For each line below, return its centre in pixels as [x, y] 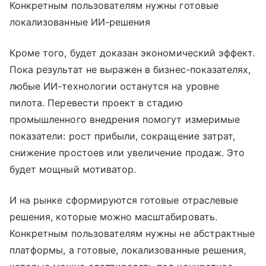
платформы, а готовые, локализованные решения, [128, 250]
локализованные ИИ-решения [80, 22]
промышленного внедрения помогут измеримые [125, 120]
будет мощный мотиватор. [73, 170]
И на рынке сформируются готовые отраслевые [124, 200]
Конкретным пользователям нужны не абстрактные [132, 234]
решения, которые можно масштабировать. [113, 217]
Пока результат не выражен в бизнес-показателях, [130, 70]
